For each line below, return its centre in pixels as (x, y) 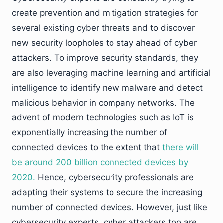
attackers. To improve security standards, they (105, 58)
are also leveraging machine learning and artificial (111, 73)
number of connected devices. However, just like (110, 207)
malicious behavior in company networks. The (103, 103)
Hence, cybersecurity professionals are (114, 177)
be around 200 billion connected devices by (100, 162)
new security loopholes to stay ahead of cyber (104, 43)
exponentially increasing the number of (90, 132)
